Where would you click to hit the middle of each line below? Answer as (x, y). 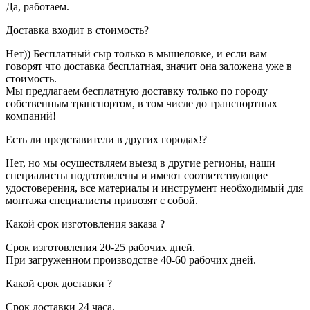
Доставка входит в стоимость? (77, 30)
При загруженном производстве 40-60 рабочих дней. (131, 260)
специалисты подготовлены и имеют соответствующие (137, 176)
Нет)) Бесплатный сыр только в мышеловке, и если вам (136, 54)
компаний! (31, 116)
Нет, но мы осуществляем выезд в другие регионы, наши (140, 163)
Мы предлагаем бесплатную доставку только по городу (137, 91)
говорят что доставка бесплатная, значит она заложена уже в (149, 66)
